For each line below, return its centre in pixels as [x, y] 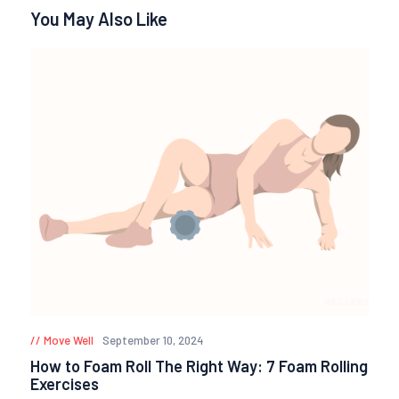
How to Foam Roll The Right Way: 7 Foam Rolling [199, 366]
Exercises [65, 383]
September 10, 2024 [153, 341]
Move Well [69, 341]
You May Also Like [99, 18]
